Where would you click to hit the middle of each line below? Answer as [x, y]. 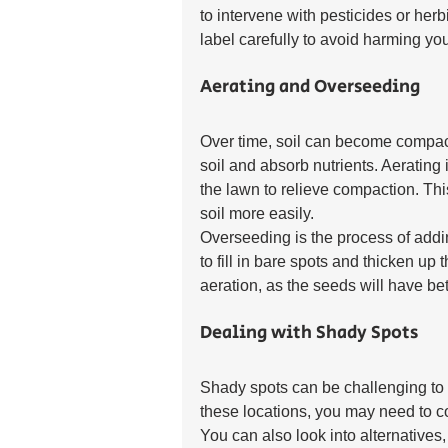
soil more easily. [257, 213]
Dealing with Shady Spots [309, 332]
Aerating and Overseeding [310, 86]
